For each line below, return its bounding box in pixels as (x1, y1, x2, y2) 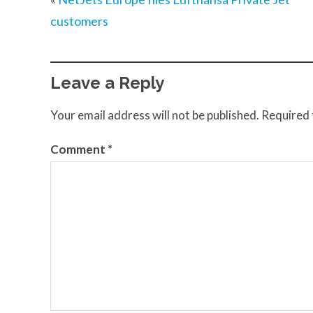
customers (50, 13, 108, 29)
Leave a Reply (50, 73, 164, 94)
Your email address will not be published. (50, 107, 259, 122)
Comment (50, 141, 108, 156)
